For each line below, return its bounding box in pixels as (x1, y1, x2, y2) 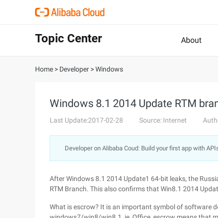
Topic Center (35, 32, 102, 45)
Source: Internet (139, 116, 187, 124)
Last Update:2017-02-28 (50, 116, 123, 124)
